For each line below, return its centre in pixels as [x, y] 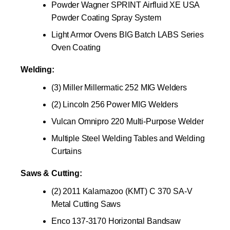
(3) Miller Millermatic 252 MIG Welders [119, 87]
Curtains [66, 151]
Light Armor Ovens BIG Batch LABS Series [128, 34]
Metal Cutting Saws [86, 204]
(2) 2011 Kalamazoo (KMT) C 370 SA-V [122, 191]
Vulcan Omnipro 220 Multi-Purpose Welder [128, 121]
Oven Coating [76, 47]
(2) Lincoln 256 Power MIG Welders [115, 104]
